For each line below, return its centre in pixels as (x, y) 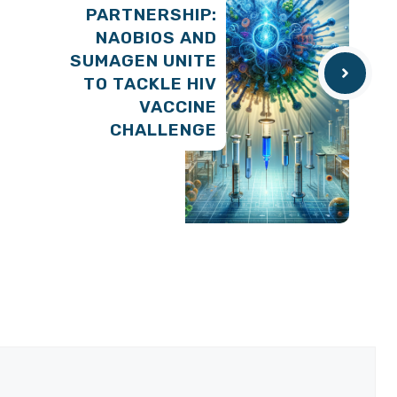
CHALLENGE (163, 130)
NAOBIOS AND (156, 38)
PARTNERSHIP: (152, 15)
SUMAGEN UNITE (144, 61)
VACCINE (178, 107)
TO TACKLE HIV (150, 84)
